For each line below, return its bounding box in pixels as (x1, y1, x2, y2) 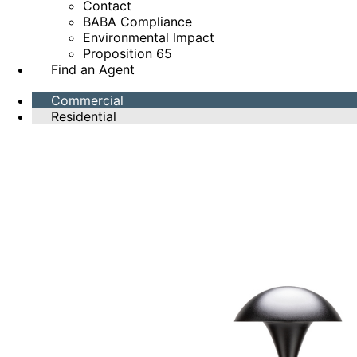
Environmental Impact (83, 29, 214, 45)
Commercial (51, 92, 124, 109)
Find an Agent (51, 61, 135, 77)
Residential (51, 108, 116, 125)
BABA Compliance (83, 14, 192, 29)
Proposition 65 (83, 45, 172, 61)
